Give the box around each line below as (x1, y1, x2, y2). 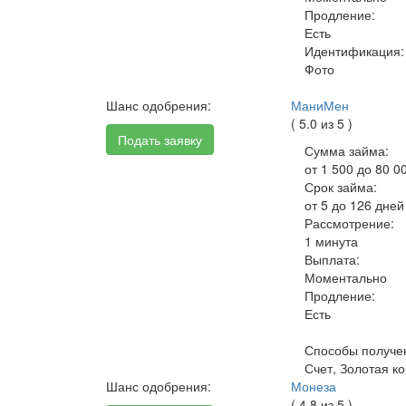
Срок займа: (304, 178, 378, 196)
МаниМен (291, 96, 350, 114)
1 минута (304, 232, 359, 250)
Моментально (304, 268, 388, 286)
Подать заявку (118, 130, 202, 149)
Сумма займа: (304, 141, 390, 159)
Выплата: (304, 250, 361, 268)
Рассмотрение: (304, 214, 395, 232)
